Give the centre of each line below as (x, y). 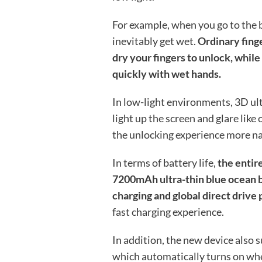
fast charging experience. (168, 212)
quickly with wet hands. (167, 74)
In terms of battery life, (165, 163)
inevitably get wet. (155, 41)
